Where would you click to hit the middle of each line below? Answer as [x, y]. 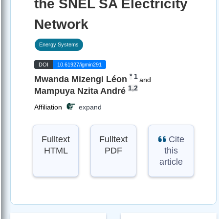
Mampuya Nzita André [80, 91]
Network [61, 24]
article [171, 162]
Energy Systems [59, 44]
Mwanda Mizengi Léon [81, 79]
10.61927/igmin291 [79, 65]
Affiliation [48, 107]
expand [88, 107]
